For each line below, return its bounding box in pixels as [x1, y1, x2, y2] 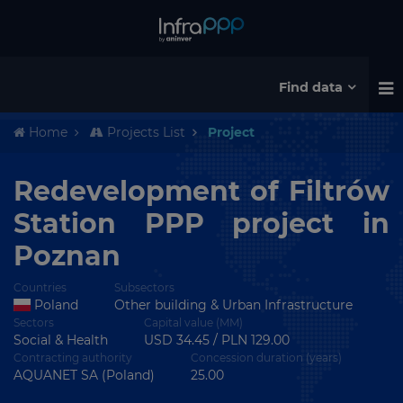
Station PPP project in [13, 207, 390, 240]
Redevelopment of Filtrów [13, 175, 390, 208]
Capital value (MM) [144, 316, 243, 329]
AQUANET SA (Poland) [13, 367, 155, 383]
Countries [13, 281, 67, 294]
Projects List [103, 124, 185, 140]
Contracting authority [13, 351, 132, 364]
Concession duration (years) [191, 351, 342, 364]
